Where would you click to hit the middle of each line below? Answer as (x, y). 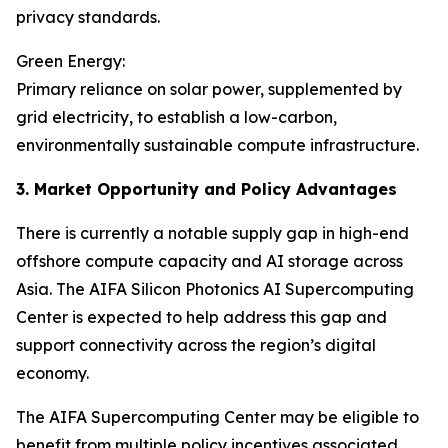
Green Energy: (70, 61)
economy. (52, 373)
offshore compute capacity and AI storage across (209, 261)
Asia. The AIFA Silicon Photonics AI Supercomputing (215, 289)
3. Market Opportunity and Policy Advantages (206, 189)
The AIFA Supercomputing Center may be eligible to (217, 417)
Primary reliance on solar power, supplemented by (209, 89)
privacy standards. (88, 17)
